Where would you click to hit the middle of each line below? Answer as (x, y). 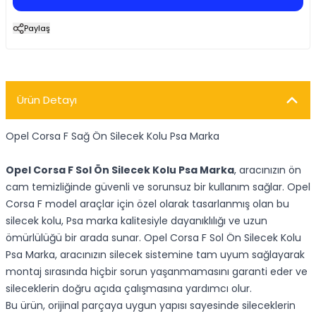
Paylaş (37, 28)
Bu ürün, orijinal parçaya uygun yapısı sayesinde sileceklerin (151, 305)
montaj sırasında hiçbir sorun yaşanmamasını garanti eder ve (157, 272)
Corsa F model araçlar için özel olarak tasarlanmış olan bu (147, 204)
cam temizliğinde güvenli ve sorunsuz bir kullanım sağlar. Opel (158, 187)
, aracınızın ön (268, 170)
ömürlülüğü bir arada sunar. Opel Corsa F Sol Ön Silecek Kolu (153, 238)
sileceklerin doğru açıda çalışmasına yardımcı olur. (129, 288)
